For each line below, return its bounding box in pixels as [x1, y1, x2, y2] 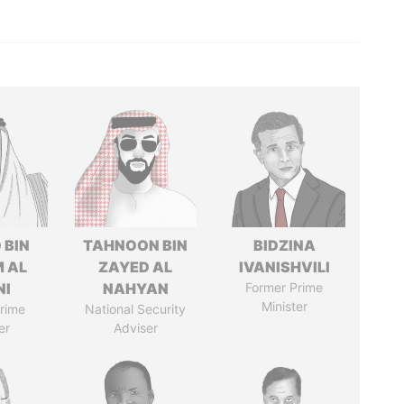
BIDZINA [252, 236, 316, 254]
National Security [85, 301, 187, 317]
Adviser [113, 320, 158, 335]
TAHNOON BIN [83, 236, 188, 254]
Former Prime [245, 280, 324, 295]
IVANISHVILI [238, 258, 330, 276]
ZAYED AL [98, 258, 173, 276]
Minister [261, 298, 308, 314]
